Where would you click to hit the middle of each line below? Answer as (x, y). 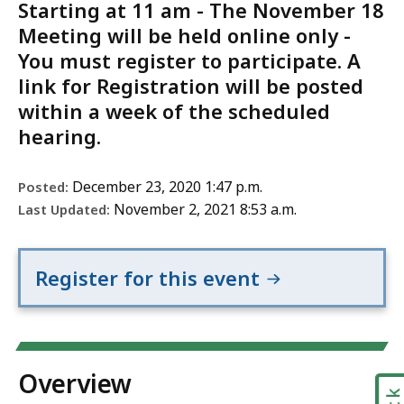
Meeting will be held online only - (184, 36)
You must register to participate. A (189, 61)
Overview (75, 384)
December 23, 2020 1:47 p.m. (167, 187)
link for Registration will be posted (191, 86)
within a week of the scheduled (174, 111)
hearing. (60, 137)
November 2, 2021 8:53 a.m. (205, 210)
